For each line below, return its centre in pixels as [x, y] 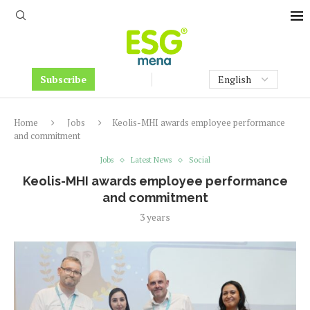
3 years [155, 217]
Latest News [151, 160]
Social [199, 160]
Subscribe [63, 79]
